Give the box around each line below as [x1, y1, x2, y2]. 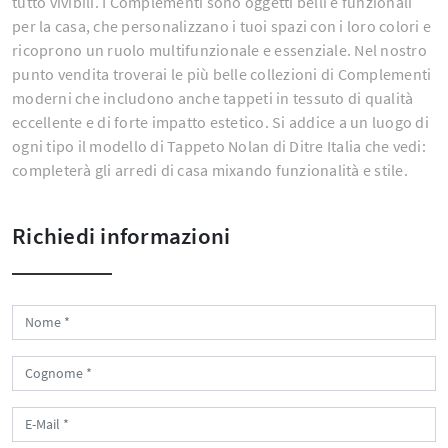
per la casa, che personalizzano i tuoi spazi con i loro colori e [12, 16, 431, 37]
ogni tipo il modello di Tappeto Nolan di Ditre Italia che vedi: [12, 136, 426, 157]
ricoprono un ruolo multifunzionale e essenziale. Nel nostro [12, 40, 427, 61]
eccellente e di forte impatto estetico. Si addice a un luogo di [12, 112, 429, 133]
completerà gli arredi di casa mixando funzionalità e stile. [12, 160, 408, 181]
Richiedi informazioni [12, 221, 231, 251]
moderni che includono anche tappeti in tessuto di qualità [12, 88, 414, 109]
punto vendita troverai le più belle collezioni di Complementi [12, 64, 432, 85]
